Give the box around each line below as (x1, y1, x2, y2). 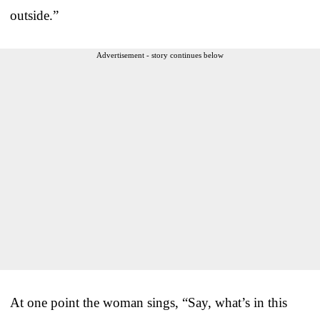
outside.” (10, 7, 59, 23)
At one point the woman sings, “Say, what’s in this (10, 294, 287, 310)
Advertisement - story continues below (96, 50, 224, 59)
